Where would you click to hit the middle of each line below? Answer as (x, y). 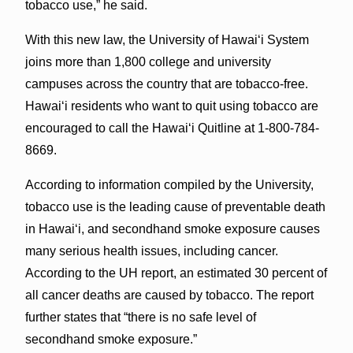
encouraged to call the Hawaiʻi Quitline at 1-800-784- (172, 128)
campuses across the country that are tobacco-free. (166, 84)
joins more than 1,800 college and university (148, 61)
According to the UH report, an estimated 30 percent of (176, 273)
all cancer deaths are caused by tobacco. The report (169, 295)
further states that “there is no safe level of (140, 317)
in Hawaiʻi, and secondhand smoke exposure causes (172, 229)
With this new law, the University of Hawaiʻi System (167, 39)
